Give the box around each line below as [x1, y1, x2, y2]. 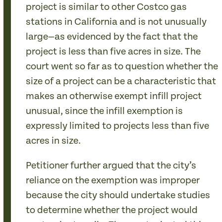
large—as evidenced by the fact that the [26, 31, 198, 43]
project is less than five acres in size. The [26, 46, 201, 57]
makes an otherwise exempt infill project [26, 91, 202, 102]
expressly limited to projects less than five [26, 120, 210, 132]
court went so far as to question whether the [26, 61, 219, 72]
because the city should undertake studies [26, 190, 211, 201]
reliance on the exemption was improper [26, 175, 200, 186]
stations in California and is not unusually [26, 16, 207, 28]
